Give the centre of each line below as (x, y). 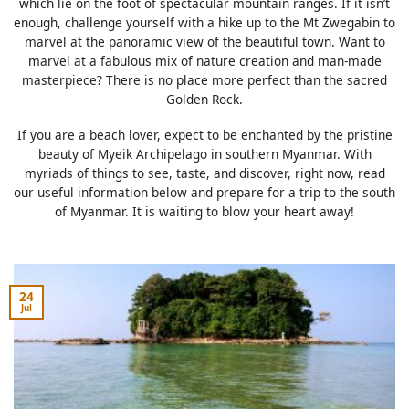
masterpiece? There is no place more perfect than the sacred (204, 80)
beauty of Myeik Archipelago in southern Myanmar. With (204, 153)
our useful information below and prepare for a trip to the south (204, 192)
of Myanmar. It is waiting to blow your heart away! (204, 211)
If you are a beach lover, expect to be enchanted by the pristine (204, 134)
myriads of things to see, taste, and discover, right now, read (204, 173)
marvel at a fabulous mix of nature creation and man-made (204, 61)
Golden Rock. (204, 100)
